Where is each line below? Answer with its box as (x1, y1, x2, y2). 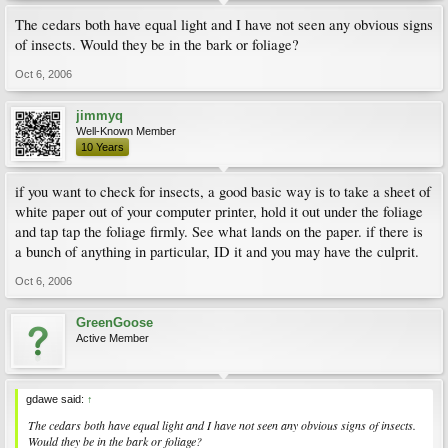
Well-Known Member (76, 124, 176, 137)
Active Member (76, 331, 149, 344)
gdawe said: (26, 392, 87, 405)
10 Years (81, 140, 124, 153)
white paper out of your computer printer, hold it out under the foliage (15, 201, 423, 221)
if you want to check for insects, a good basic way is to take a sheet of (15, 181, 431, 201)
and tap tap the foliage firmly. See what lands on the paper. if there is (15, 221, 423, 241)
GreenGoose (76, 314, 153, 330)
